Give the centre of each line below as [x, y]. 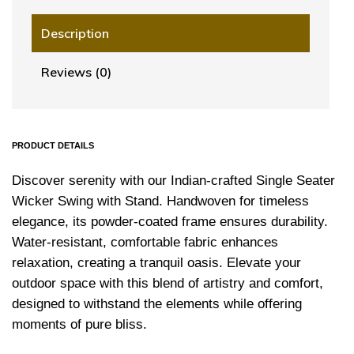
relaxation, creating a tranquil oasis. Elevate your [156, 262]
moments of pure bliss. [79, 324]
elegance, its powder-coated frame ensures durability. [170, 221]
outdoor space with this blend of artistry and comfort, [168, 283]
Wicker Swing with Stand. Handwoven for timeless [160, 201]
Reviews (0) [76, 72]
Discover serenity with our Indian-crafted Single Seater [173, 180]
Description [75, 33]
